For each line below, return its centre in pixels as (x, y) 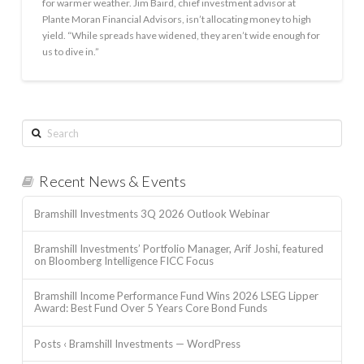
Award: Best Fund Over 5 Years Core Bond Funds (150, 308)
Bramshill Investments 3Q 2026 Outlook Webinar (152, 213)
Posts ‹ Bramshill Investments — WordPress (137, 343)
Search (36, 126)
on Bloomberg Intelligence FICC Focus (123, 261)
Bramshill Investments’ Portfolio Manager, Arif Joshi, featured (178, 249)
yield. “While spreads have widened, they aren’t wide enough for (181, 35)
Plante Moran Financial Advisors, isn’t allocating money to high (176, 19)
